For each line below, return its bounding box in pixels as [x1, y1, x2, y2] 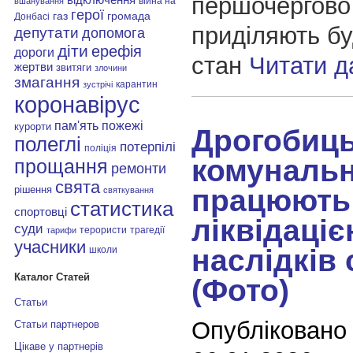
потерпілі [119, 139, 176, 154]
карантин [115, 78, 158, 90]
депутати [13, 23, 79, 41]
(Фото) [191, 273, 289, 307]
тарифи [46, 225, 76, 235]
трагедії [129, 224, 165, 236]
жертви [13, 60, 53, 73]
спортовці [13, 204, 67, 218]
